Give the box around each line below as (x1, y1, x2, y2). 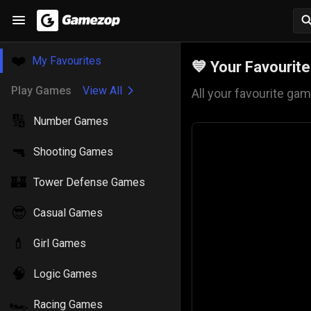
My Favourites (32, 54, 101, 67)
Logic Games (33, 267, 97, 280)
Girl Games (33, 237, 86, 250)
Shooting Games (33, 145, 113, 158)
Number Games (33, 115, 108, 128)
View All (83, 84, 122, 97)
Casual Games (33, 206, 103, 219)
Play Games (11, 84, 72, 97)
